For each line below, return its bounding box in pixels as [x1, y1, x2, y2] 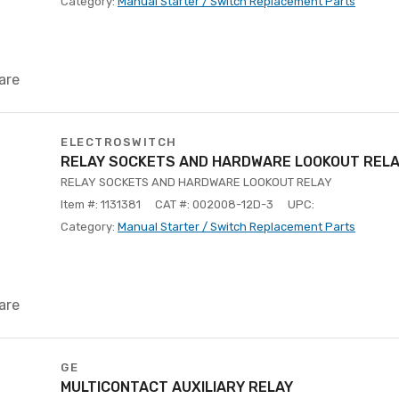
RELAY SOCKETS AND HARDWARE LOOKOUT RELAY [61, 175, 332, 189]
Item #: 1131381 [61, 198, 141, 211]
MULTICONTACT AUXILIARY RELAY [61, 379, 293, 395]
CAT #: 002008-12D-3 [155, 198, 273, 211]
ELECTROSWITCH [61, 135, 177, 149]
